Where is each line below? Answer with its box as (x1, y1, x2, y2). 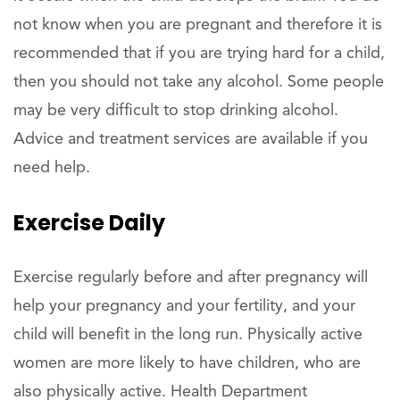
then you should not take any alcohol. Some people (13, 74, 384, 91)
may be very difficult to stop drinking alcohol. (13, 103, 338, 120)
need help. (13, 160, 90, 177)
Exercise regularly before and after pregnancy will (13, 270, 368, 287)
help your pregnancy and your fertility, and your (13, 298, 355, 315)
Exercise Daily (13, 208, 165, 238)
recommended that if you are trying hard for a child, (13, 46, 385, 62)
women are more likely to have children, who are (13, 355, 361, 372)
